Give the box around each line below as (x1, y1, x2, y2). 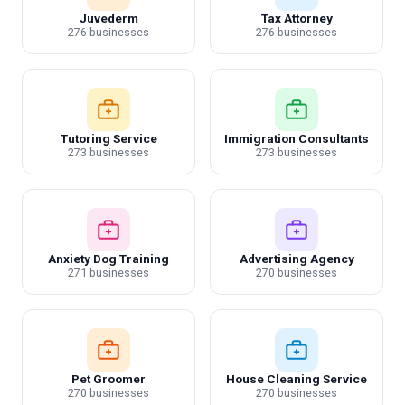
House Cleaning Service (226, 372, 367, 386)
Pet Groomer (71, 372, 146, 386)
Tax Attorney (260, 11, 333, 25)
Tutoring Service (60, 131, 157, 146)
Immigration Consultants (224, 131, 369, 146)
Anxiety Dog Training (48, 251, 169, 266)
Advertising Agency (239, 251, 354, 266)
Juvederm (79, 11, 138, 25)
